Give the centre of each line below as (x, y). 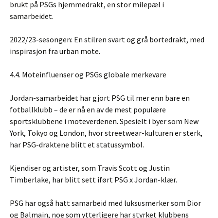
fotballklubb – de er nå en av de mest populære (88, 109)
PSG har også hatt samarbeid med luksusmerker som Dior (105, 203)
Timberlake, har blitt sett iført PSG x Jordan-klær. (93, 180)
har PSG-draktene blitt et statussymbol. (77, 145)
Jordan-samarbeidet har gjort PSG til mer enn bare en (100, 98)
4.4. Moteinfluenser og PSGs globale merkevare (88, 74)
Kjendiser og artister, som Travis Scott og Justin (90, 168)
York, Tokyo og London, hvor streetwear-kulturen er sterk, (106, 133)
